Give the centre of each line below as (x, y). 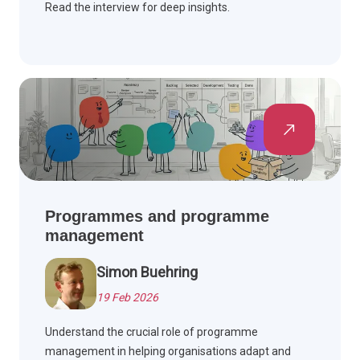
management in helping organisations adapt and (168, 352)
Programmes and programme (157, 217)
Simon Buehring (147, 272)
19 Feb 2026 (127, 298)
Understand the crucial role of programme (151, 332)
